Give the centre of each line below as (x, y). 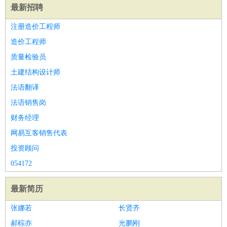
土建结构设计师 (35, 72)
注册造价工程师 (35, 27)
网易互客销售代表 (39, 133)
